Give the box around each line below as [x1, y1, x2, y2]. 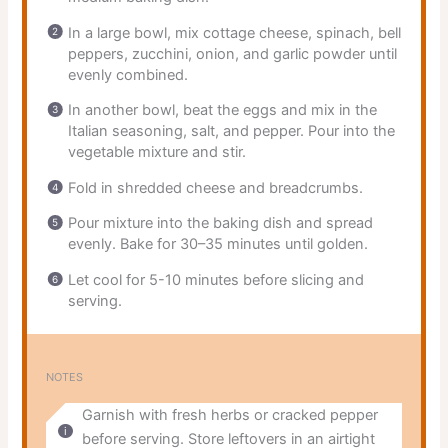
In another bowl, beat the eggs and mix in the [67, 101, 377, 120]
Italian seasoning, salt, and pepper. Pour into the [67, 122, 395, 141]
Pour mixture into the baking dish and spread [67, 214, 373, 233]
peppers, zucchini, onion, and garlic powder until [67, 44, 397, 63]
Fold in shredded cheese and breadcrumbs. [67, 178, 363, 197]
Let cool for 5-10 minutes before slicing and [67, 270, 364, 289]
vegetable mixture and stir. [67, 143, 246, 162]
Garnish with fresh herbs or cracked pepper [82, 405, 379, 424]
